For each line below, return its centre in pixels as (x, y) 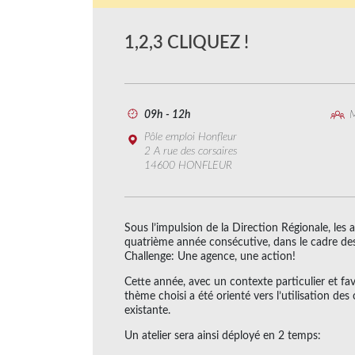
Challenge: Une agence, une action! (210, 256)
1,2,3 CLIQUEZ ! (187, 42)
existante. (147, 310)
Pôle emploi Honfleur (191, 137)
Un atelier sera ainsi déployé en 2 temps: (223, 336)
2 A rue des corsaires (191, 151)
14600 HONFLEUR (188, 165)
